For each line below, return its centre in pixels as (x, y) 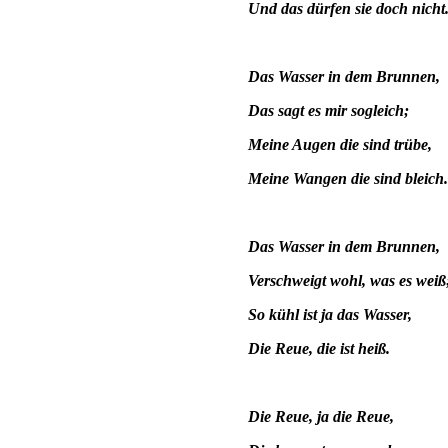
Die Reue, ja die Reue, (321, 416)
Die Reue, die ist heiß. (319, 348)
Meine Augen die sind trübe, (340, 144)
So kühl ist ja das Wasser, (330, 314)
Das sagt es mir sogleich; (328, 110)
